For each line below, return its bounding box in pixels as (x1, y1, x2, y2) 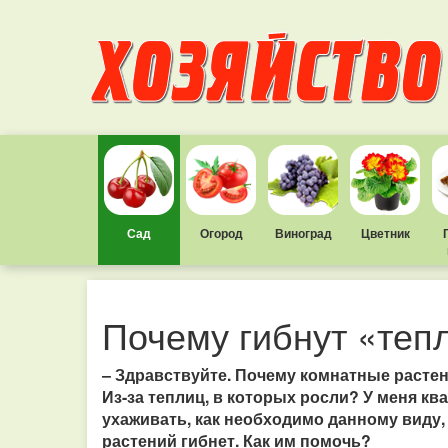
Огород (199, 224, 243, 242)
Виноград (274, 224, 332, 242)
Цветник (360, 224, 410, 242)
